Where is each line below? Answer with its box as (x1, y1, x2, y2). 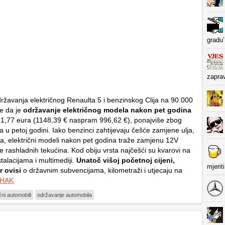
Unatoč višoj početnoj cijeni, (74, 156, 175, 165)
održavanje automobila (37, 192, 92, 198)
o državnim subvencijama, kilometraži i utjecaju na (21, 166, 182, 175)
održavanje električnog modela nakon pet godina (23, 106, 191, 115)
